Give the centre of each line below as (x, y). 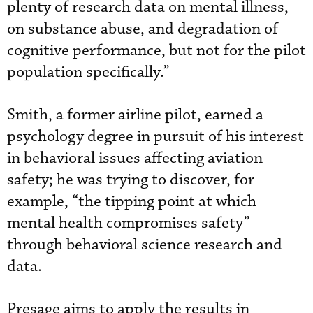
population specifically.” (88, 72)
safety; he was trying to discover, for (131, 180)
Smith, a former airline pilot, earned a (135, 115)
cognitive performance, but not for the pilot (156, 50)
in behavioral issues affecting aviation (135, 158)
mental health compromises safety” (129, 223)
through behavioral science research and (145, 245)
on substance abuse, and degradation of (143, 29)
